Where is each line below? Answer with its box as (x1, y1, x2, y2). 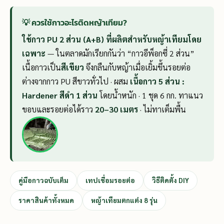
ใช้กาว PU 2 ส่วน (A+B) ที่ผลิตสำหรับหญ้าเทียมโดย (22, 33, 201, 44)
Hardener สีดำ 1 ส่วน (22, 89, 97, 100)
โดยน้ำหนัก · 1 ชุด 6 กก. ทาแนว (97, 89, 203, 100)
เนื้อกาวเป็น (22, 61, 61, 72)
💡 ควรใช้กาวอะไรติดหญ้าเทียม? (22, 16, 127, 28)
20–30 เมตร (95, 103, 138, 114)
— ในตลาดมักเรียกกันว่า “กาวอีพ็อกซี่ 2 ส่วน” (45, 47, 194, 58)
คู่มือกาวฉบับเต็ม (18, 175, 68, 184)
